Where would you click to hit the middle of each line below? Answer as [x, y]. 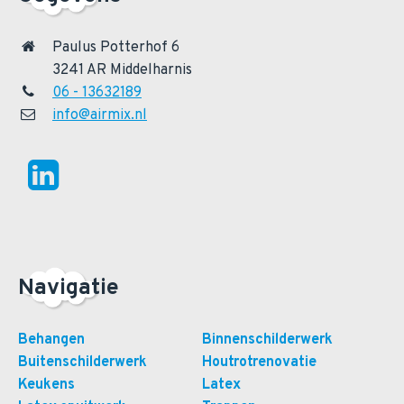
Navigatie [69, 289]
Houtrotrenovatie [259, 363]
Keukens [46, 386]
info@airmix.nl [100, 116]
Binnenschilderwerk [267, 340]
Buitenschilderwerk [83, 363]
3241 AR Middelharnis [122, 71]
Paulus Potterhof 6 [116, 48]
